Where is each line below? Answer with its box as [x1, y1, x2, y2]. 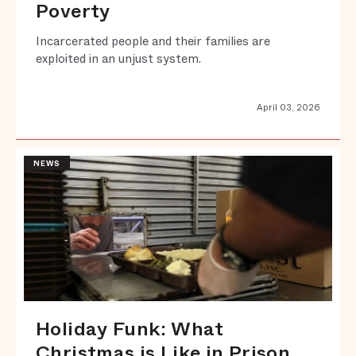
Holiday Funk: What [36, 315, 224, 342]
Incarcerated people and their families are [36, 32, 270, 50]
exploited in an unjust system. [36, 49, 201, 68]
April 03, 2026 [257, 100, 320, 114]
